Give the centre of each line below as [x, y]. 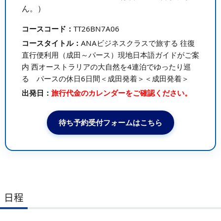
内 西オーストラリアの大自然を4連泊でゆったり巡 [106, 66]
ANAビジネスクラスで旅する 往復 [138, 43]
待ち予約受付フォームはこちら [110, 122]
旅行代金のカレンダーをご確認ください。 [121, 92]
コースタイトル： [51, 43]
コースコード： [47, 29]
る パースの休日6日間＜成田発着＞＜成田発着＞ [105, 78]
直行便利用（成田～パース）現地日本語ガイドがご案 [110, 55]
